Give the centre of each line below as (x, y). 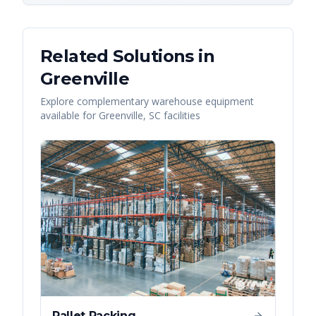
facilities (181, 115)
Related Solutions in (127, 56)
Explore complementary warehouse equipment (147, 101)
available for (69, 115)
